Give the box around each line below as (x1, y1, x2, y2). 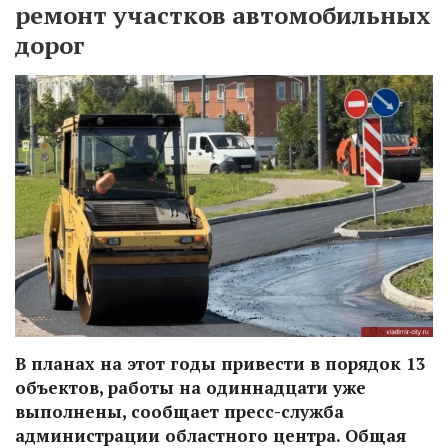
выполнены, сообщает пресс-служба (15, 399, 344, 423)
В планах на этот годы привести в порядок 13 (15, 351, 426, 375)
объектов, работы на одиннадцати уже (15, 375, 366, 399)
